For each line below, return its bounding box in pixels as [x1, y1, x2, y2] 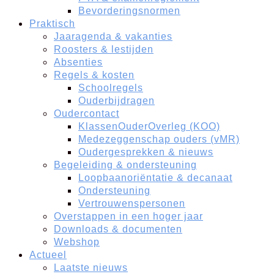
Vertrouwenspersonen [78, 198, 185, 209]
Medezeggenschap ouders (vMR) [78, 133, 240, 144]
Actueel [29, 249, 67, 260]
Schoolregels [78, 82, 143, 93]
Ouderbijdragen [78, 95, 155, 106]
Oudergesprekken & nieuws [78, 146, 213, 157]
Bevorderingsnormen [78, 5, 180, 16]
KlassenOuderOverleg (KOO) [78, 120, 220, 131]
